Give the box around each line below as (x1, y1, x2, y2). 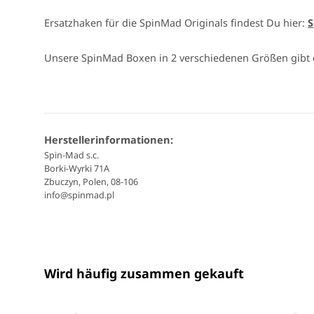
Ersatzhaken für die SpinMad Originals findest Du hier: (44, 15, 308, 30)
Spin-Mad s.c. (44, 149, 99, 162)
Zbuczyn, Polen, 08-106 (44, 175, 138, 189)
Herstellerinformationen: (44, 132, 173, 147)
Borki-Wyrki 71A (44, 162, 109, 175)
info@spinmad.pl (44, 189, 114, 202)
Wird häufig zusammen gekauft (44, 265, 244, 282)
